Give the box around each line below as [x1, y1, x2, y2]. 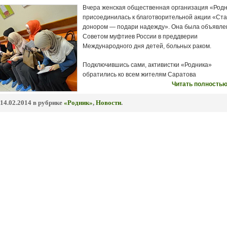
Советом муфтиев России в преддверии [83, 33, 198, 40]
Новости [96, 99, 121, 106]
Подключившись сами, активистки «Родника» [83, 61, 212, 68]
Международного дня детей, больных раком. [83, 43, 211, 50]
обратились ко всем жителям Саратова [83, 71, 196, 78]
